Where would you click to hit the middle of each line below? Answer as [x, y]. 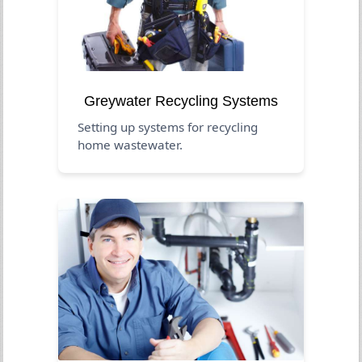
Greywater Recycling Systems [181, 101]
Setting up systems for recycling [168, 126]
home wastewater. [130, 144]
